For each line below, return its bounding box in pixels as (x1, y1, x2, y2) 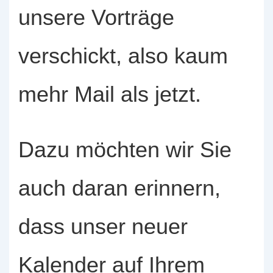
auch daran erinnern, (18, 175, 221, 200)
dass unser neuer (18, 213, 188, 239)
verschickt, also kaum (18, 43, 228, 68)
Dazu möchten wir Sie (18, 136, 232, 162)
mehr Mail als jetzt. (18, 81, 201, 107)
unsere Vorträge (18, 4, 174, 30)
